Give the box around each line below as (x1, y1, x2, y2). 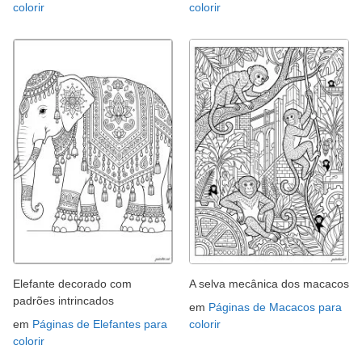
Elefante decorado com (13, 277, 132, 291)
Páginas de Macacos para (208, 301, 342, 314)
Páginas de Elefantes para (32, 318, 167, 331)
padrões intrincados (13, 294, 114, 308)
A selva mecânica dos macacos (189, 277, 349, 291)
